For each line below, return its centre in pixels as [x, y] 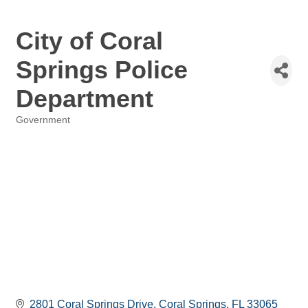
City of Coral [89, 41]
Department [85, 99]
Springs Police [102, 70]
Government [43, 120]
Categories [38, 130]
